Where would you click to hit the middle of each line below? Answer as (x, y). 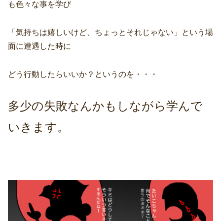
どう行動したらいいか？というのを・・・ (83, 74)
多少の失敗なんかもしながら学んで (105, 106)
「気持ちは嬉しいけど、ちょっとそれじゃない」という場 (110, 32)
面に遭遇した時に (39, 46)
